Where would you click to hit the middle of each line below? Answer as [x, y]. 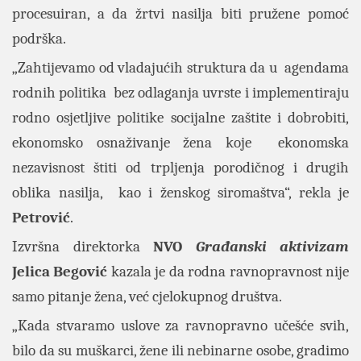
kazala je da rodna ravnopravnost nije [228, 272]
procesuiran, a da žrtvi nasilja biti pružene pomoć [180, 14]
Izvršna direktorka [83, 247]
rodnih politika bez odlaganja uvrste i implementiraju [180, 93]
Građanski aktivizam [272, 247]
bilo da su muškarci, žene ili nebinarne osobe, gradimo [180, 351]
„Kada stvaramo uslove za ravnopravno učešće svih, [180, 326]
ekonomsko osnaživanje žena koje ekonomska [180, 143]
